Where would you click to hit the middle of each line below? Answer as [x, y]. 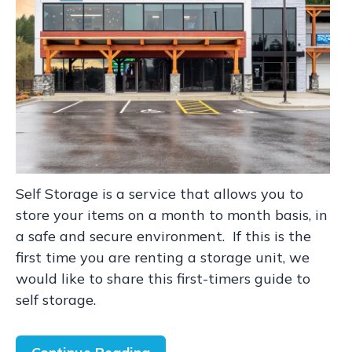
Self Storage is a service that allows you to [159, 194]
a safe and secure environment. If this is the [163, 236]
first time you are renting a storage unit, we [163, 257]
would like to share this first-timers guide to [163, 279]
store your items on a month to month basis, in [172, 215]
